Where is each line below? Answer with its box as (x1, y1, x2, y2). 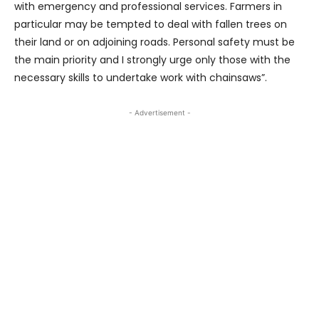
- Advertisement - (128, 108, 191, 117)
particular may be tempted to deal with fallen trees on (14, 16, 287, 31)
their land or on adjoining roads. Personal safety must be (14, 34, 295, 49)
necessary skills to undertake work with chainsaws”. (14, 70, 267, 85)
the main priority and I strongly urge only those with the (14, 52, 291, 67)
